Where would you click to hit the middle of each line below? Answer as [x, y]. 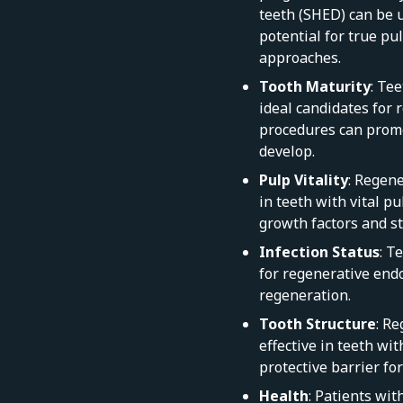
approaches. [300, 58]
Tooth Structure [317, 324]
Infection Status [319, 252]
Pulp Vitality [303, 180]
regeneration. [304, 296]
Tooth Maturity [314, 87]
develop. [287, 152]
